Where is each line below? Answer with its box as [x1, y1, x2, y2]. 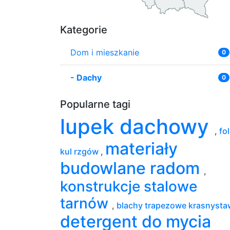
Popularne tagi [60, 98, 130, 110]
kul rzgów [60, 146, 101, 157]
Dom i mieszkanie [70, 47, 139, 57]
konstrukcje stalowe [60, 177, 197, 195]
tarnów [60, 194, 112, 212]
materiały [105, 138, 178, 159]
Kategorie [60, 23, 107, 36]
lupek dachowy [60, 113, 215, 139]
